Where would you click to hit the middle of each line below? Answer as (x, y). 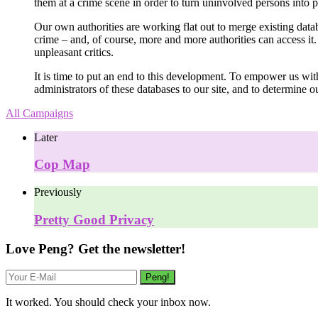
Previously (58, 192)
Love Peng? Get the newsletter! (95, 248)
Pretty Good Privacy (94, 219)
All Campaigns (39, 113)
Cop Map (62, 165)
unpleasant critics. (74, 52)
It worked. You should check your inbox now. (108, 302)
